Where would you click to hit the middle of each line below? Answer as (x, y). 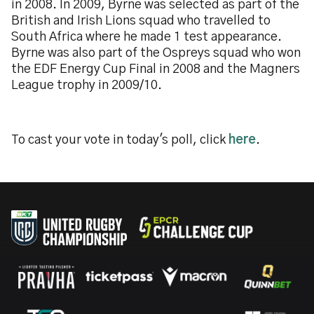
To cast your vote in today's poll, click (120, 140)
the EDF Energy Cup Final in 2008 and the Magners (156, 69)
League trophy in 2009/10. (87, 86)
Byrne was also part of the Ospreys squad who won (156, 53)
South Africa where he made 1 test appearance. (146, 37)
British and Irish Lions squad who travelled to (141, 21)
